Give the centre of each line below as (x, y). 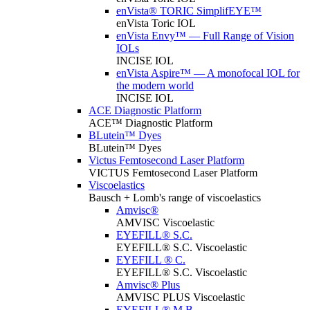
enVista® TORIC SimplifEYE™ (189, 11)
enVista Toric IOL (156, 23)
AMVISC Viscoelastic (165, 222)
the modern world (155, 85)
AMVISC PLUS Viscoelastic (181, 297)
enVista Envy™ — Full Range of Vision (205, 36)
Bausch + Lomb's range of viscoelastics (175, 198)
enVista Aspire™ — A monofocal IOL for (208, 73)
